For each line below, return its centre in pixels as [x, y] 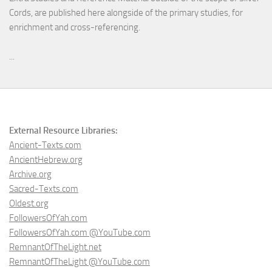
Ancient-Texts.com [45, 145]
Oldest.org [29, 204]
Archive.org [30, 175]
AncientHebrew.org [46, 160]
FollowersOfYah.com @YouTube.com [80, 233]
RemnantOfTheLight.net [55, 247]
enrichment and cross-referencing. [75, 28]
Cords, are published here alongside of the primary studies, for [126, 13]
